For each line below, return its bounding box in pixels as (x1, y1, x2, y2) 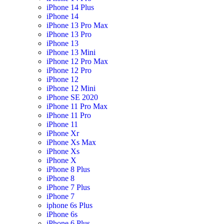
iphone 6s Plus (46, 201, 92, 209)
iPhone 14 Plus (46, 3, 94, 11)
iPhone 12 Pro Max (46, 57, 108, 65)
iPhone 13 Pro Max (46, 21, 108, 29)
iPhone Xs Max (46, 138, 96, 146)
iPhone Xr (46, 129, 79, 137)
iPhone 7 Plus (46, 183, 90, 191)
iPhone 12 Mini (46, 84, 95, 92)
